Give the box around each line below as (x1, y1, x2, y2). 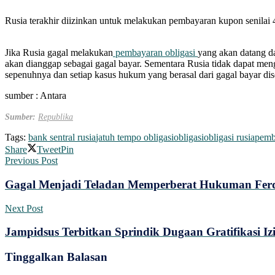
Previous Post (5, 155, 58, 166)
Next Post (5, 203, 43, 214)
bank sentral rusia (28, 132, 96, 143)
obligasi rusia (204, 132, 255, 143)
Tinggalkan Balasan (5, 250, 107, 264)
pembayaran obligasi (113, 47, 198, 58)
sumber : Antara (5, 90, 66, 101)
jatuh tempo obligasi (96, 132, 174, 143)
